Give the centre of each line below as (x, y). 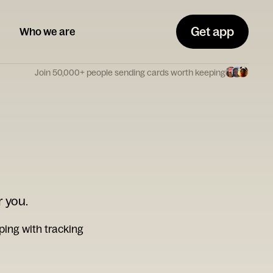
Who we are (48, 31)
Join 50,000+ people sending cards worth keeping (130, 72)
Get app (212, 31)
